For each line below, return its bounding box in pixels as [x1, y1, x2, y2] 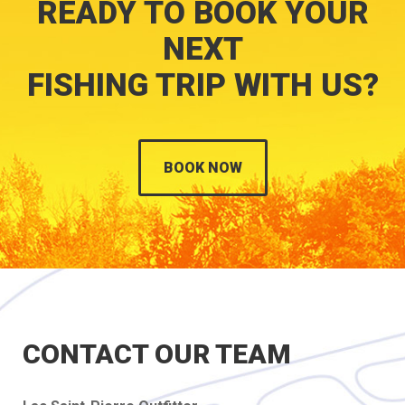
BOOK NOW [163, 159, 242, 177]
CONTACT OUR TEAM [23, 338, 291, 371]
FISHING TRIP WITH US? [26, 67, 379, 105]
